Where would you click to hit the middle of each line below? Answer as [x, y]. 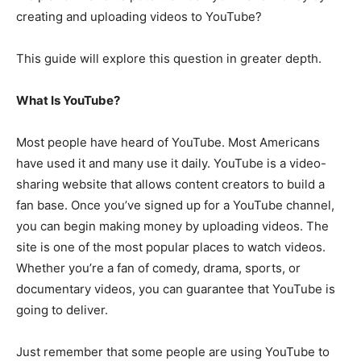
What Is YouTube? [68, 100]
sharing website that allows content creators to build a [170, 184]
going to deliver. [62, 309]
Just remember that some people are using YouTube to [173, 351]
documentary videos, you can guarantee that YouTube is [176, 288]
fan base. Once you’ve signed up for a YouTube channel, [175, 205]
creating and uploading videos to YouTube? [139, 16]
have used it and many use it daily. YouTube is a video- [171, 163]
